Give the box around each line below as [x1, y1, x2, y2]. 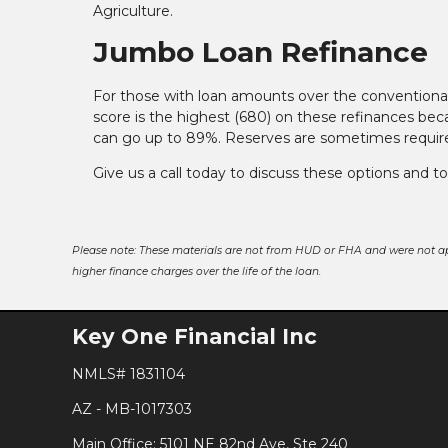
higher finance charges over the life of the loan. [72, 265, 321, 279]
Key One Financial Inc [72, 324, 317, 350]
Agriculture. [93, 2, 173, 21]
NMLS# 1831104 [72, 364, 185, 383]
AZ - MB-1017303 [72, 399, 192, 418]
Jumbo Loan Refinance [93, 35, 428, 70]
